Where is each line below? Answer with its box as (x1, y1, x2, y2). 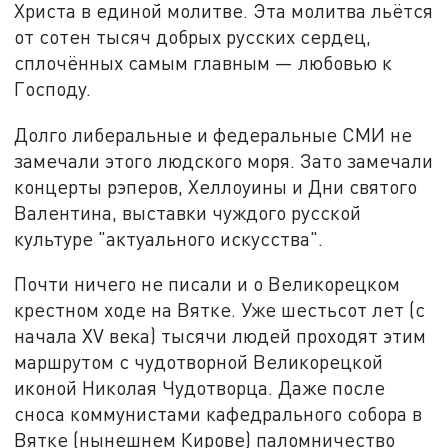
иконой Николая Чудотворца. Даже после (14, 376, 386, 400)
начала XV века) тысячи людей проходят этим (14, 324, 427, 348)
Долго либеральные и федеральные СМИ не (14, 122, 413, 146)
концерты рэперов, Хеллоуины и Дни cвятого (14, 174, 418, 198)
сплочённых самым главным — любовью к (14, 50, 393, 74)
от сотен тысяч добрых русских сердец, (14, 24, 372, 48)
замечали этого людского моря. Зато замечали (14, 148, 434, 172)
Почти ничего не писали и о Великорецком (14, 272, 401, 296)
